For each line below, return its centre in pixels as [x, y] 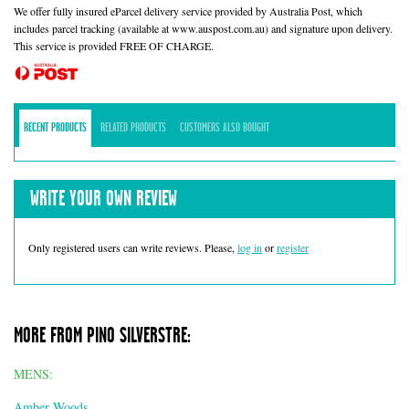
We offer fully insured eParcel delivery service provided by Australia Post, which [188, 10]
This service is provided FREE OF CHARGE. [114, 45]
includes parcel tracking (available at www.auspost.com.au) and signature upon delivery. [203, 28]
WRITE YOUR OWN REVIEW [104, 199]
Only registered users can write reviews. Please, [133, 247]
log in [250, 247]
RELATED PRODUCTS [133, 127]
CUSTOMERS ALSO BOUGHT [225, 127]
